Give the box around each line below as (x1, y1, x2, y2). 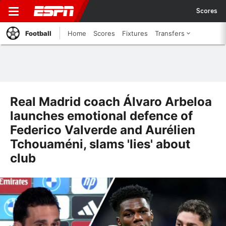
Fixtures (122, 29, 148, 37)
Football (25, 29, 51, 37)
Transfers (155, 29, 185, 37)
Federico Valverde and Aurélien (10, 123, 195, 137)
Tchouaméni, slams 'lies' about (10, 137, 190, 151)
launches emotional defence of (10, 108, 193, 123)
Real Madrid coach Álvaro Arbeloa (10, 94, 212, 109)
